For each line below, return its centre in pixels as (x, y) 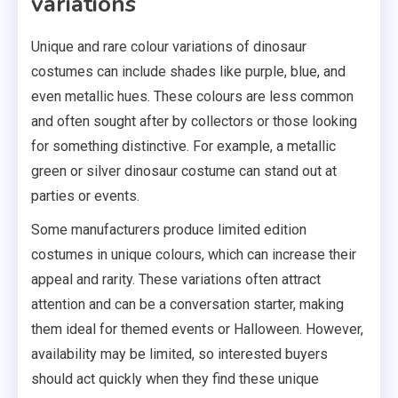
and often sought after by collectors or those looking (194, 122)
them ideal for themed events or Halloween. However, (197, 330)
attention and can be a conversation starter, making (187, 305)
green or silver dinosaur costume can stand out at (184, 171)
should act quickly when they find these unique (175, 379)
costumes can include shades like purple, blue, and (188, 72)
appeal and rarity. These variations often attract (176, 280)
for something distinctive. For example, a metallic (183, 147)
